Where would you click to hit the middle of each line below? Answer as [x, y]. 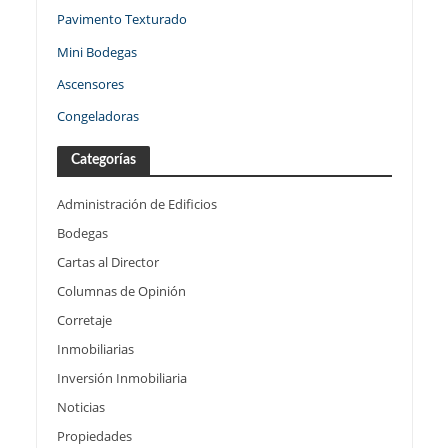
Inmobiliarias [95, 349]
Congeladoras [97, 116]
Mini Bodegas [96, 51]
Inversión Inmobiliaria [121, 378]
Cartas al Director [107, 262]
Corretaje [84, 320]
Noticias [80, 407]
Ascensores [90, 83]
